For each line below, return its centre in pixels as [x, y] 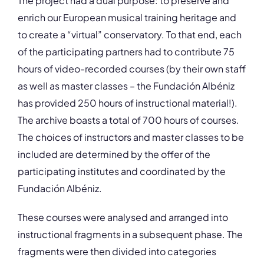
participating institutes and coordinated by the [122, 171]
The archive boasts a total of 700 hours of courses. [128, 120]
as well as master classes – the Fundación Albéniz [126, 86]
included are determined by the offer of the [114, 154]
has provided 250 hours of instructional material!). [128, 103]
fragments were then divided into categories [117, 251]
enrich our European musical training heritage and [127, 17]
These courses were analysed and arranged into [123, 217]
